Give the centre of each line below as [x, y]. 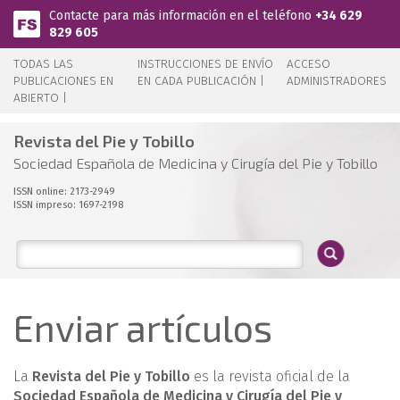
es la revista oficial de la [270, 376]
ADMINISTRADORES [337, 81]
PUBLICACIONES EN [63, 81]
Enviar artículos [143, 327]
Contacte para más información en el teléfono [182, 16]
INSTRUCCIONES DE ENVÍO [206, 64]
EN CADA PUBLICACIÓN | [201, 81]
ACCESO [308, 64]
